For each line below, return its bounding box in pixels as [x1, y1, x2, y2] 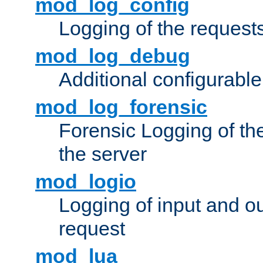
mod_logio [35, 170, 136, 193]
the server [59, 143, 147, 166]
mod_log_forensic [35, 96, 207, 119]
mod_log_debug [35, 45, 190, 68]
